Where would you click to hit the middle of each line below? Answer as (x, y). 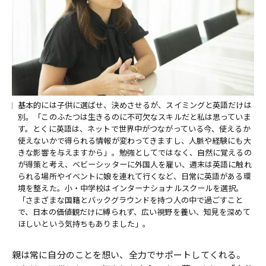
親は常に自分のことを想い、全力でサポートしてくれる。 (129, 255)
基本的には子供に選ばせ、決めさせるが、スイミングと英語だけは (135, 105)
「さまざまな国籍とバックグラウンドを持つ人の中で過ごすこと (131, 200)
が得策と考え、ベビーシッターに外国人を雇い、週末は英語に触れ (135, 165)
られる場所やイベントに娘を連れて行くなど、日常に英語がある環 (134, 177)
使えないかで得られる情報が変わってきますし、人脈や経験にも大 (134, 141)
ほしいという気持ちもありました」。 (84, 224)
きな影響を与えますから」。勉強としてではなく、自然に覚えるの (135, 153)
